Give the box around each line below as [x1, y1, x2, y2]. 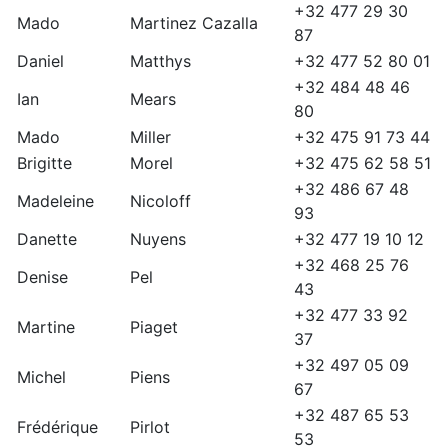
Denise [17, 267, 68, 288]
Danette [17, 229, 77, 250]
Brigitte [17, 153, 72, 174]
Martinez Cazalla [130, 13, 258, 34]
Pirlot [130, 417, 170, 438]
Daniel [17, 51, 64, 72]
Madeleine [17, 191, 94, 212]
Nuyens [130, 229, 186, 250]
